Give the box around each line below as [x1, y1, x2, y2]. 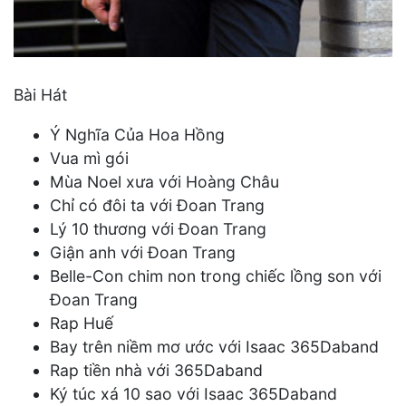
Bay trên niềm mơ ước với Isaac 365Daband [50, 336, 379, 356]
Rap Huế [50, 313, 113, 333]
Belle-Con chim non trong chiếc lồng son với [50, 266, 382, 285]
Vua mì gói [50, 148, 129, 168]
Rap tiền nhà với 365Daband [50, 360, 263, 380]
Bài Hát [14, 85, 67, 105]
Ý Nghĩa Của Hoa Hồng [50, 124, 225, 144]
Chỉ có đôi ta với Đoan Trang [50, 195, 265, 215]
